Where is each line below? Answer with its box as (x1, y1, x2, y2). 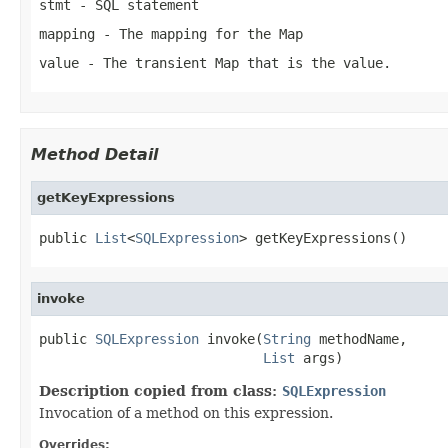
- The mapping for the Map (95, 25, 303, 42)
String (263, 330, 311, 347)
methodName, (311, 330, 407, 347)
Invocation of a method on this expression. (39, 404, 333, 421)
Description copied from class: (39, 382, 282, 399)
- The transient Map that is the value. (79, 54, 391, 71)
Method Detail (31, 144, 158, 164)
